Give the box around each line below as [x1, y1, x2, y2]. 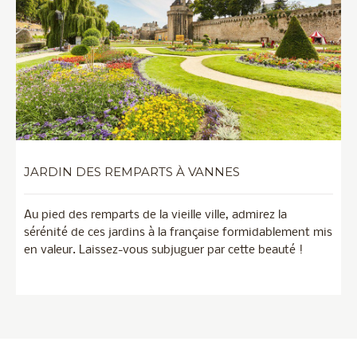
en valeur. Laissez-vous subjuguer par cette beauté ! [24, 244, 303, 257]
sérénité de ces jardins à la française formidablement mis [24, 226, 332, 240]
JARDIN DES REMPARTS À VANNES [24, 164, 240, 180]
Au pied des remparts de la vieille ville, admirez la [24, 209, 287, 222]
